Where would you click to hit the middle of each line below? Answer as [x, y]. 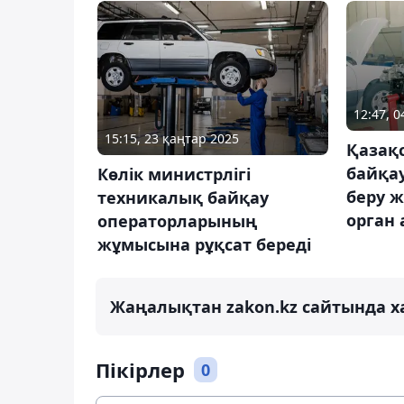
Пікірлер [140, 369]
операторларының [177, 220]
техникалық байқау [183, 197]
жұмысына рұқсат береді [204, 244]
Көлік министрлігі [174, 174]
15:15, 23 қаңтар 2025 [172, 138]
